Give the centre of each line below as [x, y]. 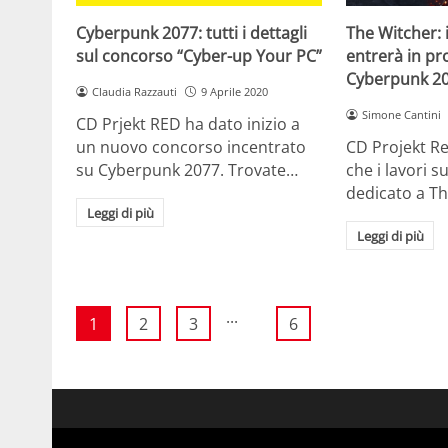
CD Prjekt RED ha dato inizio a [188, 123]
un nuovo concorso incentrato [191, 146]
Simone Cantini [401, 115]
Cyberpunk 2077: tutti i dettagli [191, 33]
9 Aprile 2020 [234, 92]
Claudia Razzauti [134, 92]
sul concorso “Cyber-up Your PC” [199, 56]
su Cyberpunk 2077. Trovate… [187, 169]
